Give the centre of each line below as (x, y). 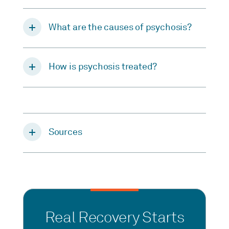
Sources (65, 132)
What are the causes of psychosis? (120, 27)
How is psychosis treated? (103, 66)
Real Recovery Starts (114, 217)
